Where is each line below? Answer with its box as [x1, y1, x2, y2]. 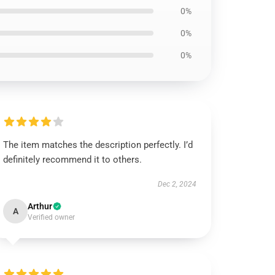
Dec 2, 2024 [157, 180, 196, 188]
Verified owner [28, 213, 76, 222]
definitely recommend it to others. [3, 154, 142, 165]
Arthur [28, 201, 53, 211]
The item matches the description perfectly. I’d [3, 139, 193, 150]
